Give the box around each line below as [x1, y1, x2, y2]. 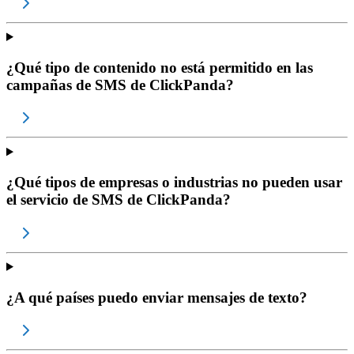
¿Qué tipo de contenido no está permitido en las [6, 58, 313, 76]
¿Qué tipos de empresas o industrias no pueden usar [6, 174, 342, 191]
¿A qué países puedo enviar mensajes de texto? [6, 288, 307, 306]
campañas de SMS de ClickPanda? [6, 76, 234, 93]
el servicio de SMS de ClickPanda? [6, 191, 231, 209]
